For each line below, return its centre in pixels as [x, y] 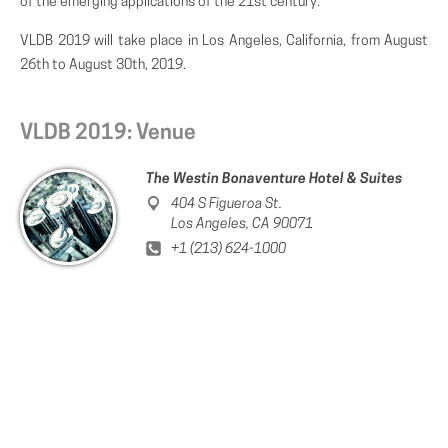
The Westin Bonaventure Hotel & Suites [274, 179]
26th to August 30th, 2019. [103, 65]
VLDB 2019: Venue [108, 133]
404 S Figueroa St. [226, 204]
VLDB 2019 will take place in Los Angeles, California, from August [224, 41]
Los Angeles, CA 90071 [242, 224]
